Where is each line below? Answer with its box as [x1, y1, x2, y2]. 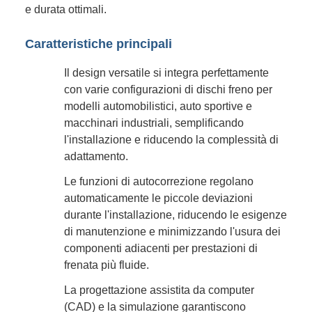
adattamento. [64, 150, 128, 162]
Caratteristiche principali [25, 37, 172, 51]
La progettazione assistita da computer [64, 283, 254, 296]
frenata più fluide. [64, 258, 149, 271]
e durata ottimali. [25, 3, 107, 15]
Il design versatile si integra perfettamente [64, 66, 269, 79]
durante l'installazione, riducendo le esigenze [64, 208, 287, 221]
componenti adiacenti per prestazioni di [64, 242, 258, 254]
